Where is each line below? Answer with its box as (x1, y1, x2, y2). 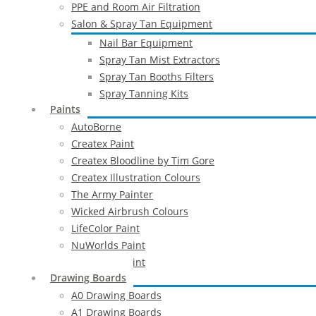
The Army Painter (71, 188, 153, 201)
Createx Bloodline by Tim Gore (71, 154, 214, 167)
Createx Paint (71, 137, 134, 150)
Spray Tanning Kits (99, 87, 188, 100)
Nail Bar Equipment (99, 36, 193, 49)
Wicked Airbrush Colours (71, 205, 188, 218)
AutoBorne (71, 120, 121, 133)
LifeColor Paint (71, 221, 140, 235)
